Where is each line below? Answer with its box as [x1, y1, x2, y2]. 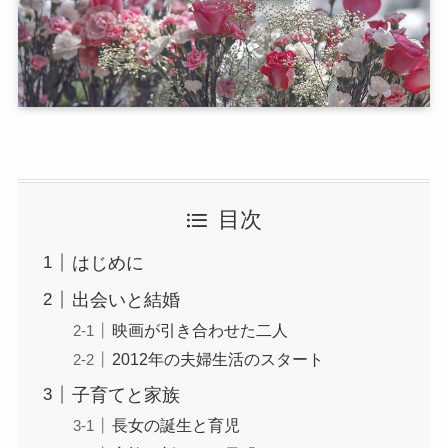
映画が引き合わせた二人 [111, 320, 288, 339]
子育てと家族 [71, 384, 180, 405]
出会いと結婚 [71, 289, 180, 310]
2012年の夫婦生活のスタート [111, 349, 324, 368]
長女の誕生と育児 [111, 415, 240, 434]
